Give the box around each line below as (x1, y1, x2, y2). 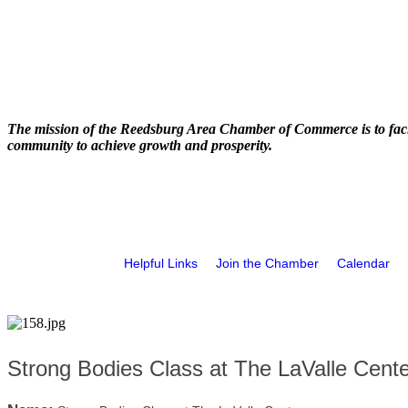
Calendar (337, 256, 390, 270)
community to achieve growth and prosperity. (7, 138, 272, 153)
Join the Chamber (216, 256, 319, 270)
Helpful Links (124, 256, 198, 270)
